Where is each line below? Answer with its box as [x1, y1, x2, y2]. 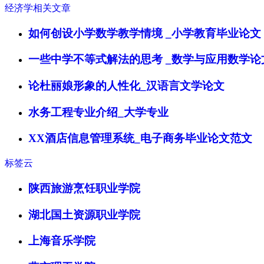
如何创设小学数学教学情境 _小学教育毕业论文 [28, 27, 261, 39]
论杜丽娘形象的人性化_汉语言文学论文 [28, 80, 225, 92]
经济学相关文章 [5, 2, 71, 13]
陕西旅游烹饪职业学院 [28, 181, 140, 194]
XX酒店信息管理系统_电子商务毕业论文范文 [28, 132, 252, 145]
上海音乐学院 [28, 235, 95, 247]
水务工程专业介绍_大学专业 [28, 105, 169, 118]
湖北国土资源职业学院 [28, 208, 140, 221]
